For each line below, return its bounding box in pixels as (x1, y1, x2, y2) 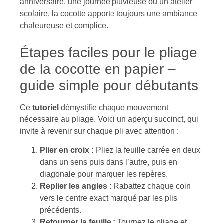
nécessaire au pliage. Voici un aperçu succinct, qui (20, 114, 198, 123)
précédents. (40, 206, 81, 215)
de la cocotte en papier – (20, 61, 176, 77)
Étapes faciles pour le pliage (20, 44, 197, 60)
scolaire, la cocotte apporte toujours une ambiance (20, 9, 197, 18)
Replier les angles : (40, 182, 111, 191)
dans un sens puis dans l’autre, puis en (40, 158, 177, 167)
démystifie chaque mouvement (59, 103, 168, 111)
